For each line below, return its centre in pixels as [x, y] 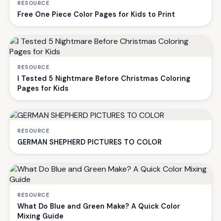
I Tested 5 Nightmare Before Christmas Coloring [104, 78]
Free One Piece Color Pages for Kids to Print [96, 14]
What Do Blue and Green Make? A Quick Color [99, 206]
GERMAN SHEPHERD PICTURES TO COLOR [90, 142]
